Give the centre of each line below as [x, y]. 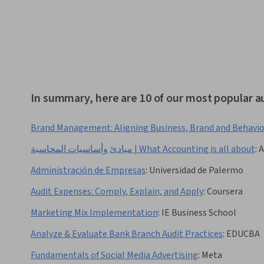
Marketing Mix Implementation [94, 213]
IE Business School [199, 213]
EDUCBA [243, 234]
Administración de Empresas [88, 171]
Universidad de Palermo [196, 171]
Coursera [225, 192]
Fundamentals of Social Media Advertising [114, 255]
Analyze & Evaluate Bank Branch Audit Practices [127, 234]
